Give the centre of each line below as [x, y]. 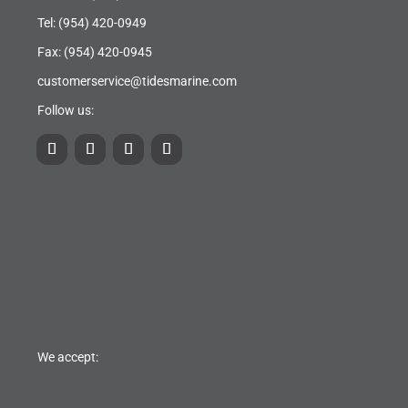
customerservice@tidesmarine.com [137, 82]
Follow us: [66, 111]
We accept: [68, 357]
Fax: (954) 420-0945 [95, 52]
